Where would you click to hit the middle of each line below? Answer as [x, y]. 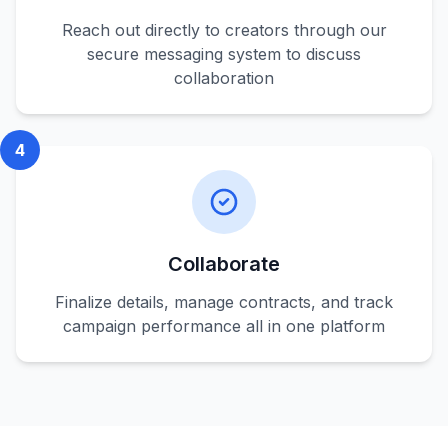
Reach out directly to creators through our [224, 30]
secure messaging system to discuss [224, 54]
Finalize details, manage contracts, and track [224, 302]
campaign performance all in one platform [224, 326]
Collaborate [224, 264]
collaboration [224, 78]
